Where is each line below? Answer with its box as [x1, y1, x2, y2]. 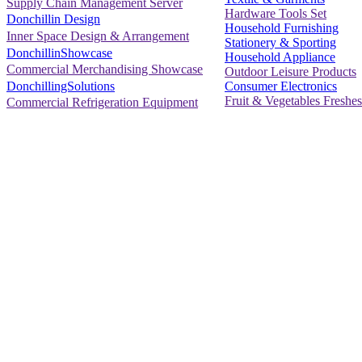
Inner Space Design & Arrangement [6, 29, 189, 43]
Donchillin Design [6, 12, 100, 27]
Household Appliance [225, 49, 335, 64]
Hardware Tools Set [225, 6, 326, 20]
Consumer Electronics [225, 78, 337, 93]
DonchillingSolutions [6, 78, 115, 93]
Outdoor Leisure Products [225, 64, 356, 78]
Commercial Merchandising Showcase [6, 62, 203, 77]
